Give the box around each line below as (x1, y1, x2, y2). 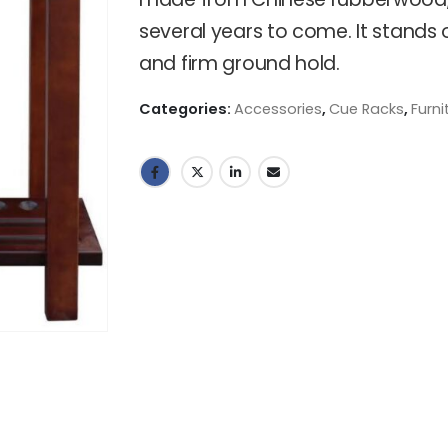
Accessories (234, 98, 322, 119)
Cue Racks (329, 98, 404, 119)
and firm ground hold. (139, 50, 340, 78)
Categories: (139, 98, 234, 119)
